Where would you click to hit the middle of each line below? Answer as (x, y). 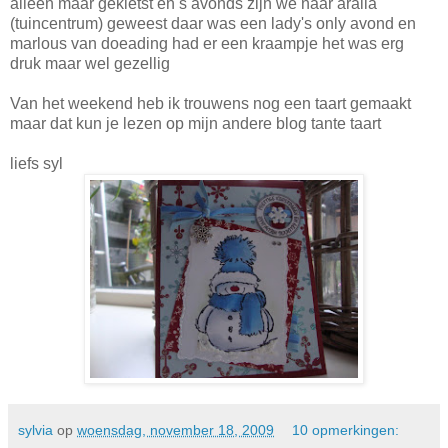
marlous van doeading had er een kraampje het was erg (207, 43)
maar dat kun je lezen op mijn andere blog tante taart (195, 123)
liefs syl (36, 163)
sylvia (35, 430)
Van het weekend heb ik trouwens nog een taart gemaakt (210, 103)
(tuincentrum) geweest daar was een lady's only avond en (213, 23)
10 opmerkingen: (346, 430)
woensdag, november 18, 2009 (175, 430)
